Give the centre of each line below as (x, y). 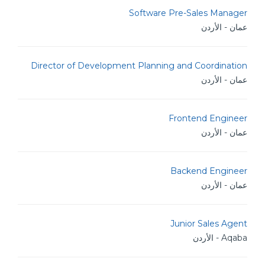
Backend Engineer (209, 171)
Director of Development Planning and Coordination (139, 66)
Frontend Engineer (208, 118)
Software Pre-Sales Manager (188, 13)
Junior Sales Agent (209, 224)
